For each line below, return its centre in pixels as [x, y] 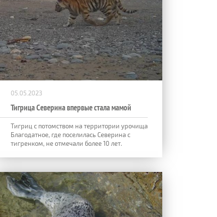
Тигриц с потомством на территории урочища [79, 126]
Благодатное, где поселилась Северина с [70, 134]
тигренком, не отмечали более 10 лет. [66, 143]
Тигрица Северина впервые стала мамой [71, 107]
